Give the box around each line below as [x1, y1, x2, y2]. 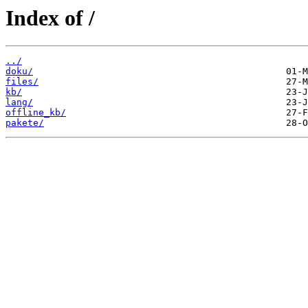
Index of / [5, 5, 95, 30]
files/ [5, 76, 38, 87]
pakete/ [5, 118, 44, 129]
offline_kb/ [5, 107, 66, 118]
